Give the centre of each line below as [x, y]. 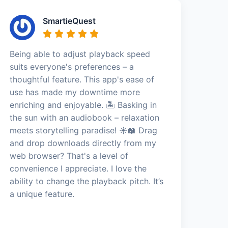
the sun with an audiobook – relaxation [85, 117]
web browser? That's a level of [69, 155]
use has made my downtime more [75, 92]
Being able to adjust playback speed [80, 54]
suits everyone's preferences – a [72, 66]
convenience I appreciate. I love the [78, 168]
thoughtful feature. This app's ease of [82, 79]
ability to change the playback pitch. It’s [87, 181]
